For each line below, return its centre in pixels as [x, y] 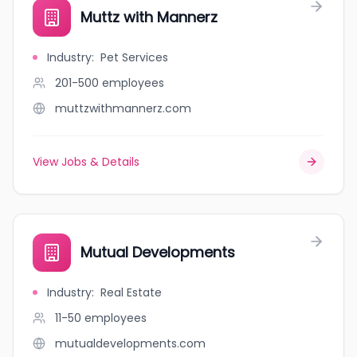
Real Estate [131, 292]
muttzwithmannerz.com [123, 108]
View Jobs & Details [86, 162]
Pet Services [134, 57]
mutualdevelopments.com [130, 343]
